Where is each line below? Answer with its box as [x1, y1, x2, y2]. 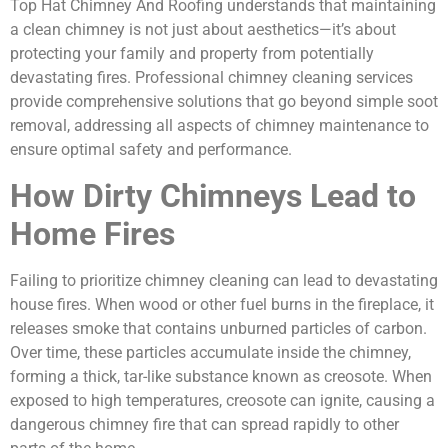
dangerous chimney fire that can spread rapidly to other [10, 414, 399, 434]
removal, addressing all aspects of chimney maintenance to [10, 116, 429, 136]
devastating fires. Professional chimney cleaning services [10, 68, 413, 88]
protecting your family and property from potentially [10, 44, 374, 64]
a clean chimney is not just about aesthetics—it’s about [10, 20, 396, 40]
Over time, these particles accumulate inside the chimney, [10, 342, 411, 362]
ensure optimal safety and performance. [10, 140, 292, 160]
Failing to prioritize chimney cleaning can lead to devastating [10, 270, 438, 290]
